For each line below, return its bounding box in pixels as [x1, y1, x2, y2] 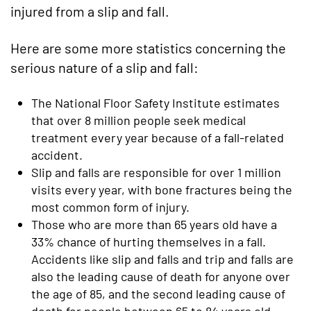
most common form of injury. [31, 199, 190, 215]
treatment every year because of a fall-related [31, 130, 284, 145]
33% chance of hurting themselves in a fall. [31, 234, 266, 249]
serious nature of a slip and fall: [10, 59, 199, 76]
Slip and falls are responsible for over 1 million [31, 165, 281, 180]
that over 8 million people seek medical [31, 112, 246, 128]
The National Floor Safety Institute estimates [31, 95, 280, 110]
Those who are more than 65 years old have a [31, 217, 277, 232]
